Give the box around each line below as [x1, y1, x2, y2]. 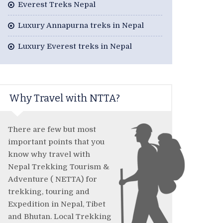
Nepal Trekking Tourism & [8, 162, 110, 172]
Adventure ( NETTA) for [8, 175, 97, 184]
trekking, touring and [8, 187, 90, 197]
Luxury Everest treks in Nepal [18, 42, 132, 51]
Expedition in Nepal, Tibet [8, 200, 106, 209]
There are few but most [8, 125, 96, 134]
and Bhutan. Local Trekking [8, 212, 111, 222]
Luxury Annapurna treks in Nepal [18, 21, 144, 30]
